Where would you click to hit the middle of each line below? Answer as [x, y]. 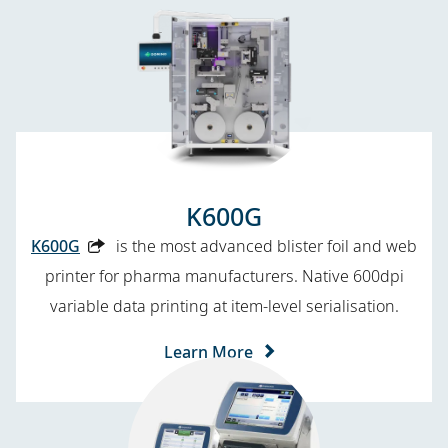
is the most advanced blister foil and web [266, 245]
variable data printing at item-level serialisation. [224, 305]
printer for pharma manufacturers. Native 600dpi [224, 275]
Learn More [208, 351]
